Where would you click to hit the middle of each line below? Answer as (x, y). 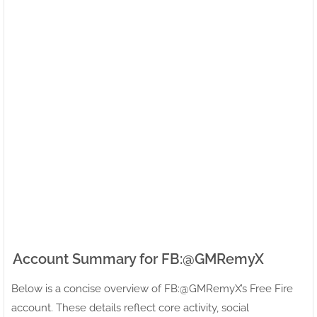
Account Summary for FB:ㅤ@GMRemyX (138, 259)
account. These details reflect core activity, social (130, 307)
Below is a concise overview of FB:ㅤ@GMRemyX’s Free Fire (152, 288)
